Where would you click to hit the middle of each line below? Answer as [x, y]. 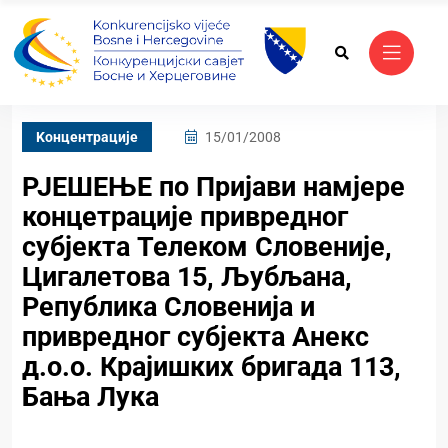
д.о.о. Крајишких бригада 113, [211, 367]
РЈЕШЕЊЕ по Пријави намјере [213, 187]
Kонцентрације [87, 137]
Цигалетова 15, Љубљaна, [187, 277]
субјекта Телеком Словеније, [207, 247]
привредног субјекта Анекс [195, 337]
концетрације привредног [185, 217]
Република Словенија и [168, 307]
